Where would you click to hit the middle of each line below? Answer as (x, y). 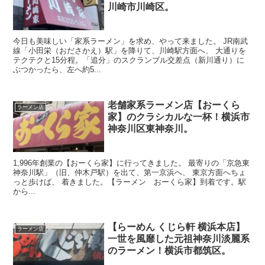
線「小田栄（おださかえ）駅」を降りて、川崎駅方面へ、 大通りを (130, 50)
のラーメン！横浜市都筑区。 (169, 251)
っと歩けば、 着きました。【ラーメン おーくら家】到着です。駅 (130, 182)
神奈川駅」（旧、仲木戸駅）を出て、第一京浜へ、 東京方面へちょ (130, 173)
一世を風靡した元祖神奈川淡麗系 (179, 239)
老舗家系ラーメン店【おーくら (174, 105)
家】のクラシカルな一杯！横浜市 (179, 117)
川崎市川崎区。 (141, 7)
